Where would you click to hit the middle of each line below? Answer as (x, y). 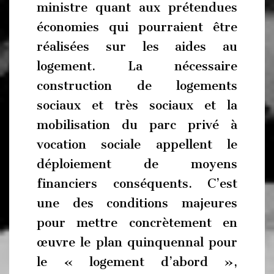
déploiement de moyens (137, 164)
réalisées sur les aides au (137, 46)
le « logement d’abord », (137, 261)
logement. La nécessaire (137, 66)
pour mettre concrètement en (137, 222)
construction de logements (137, 85)
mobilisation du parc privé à (137, 124)
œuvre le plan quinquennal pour (137, 242)
